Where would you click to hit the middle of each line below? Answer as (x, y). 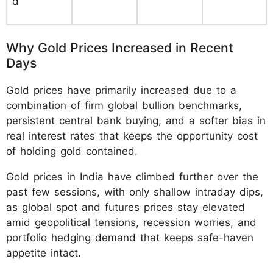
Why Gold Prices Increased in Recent (120, 48)
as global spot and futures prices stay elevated (126, 207)
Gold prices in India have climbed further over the (132, 177)
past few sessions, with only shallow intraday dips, (135, 192)
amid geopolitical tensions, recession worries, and (131, 223)
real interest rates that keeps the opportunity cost (132, 136)
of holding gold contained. (72, 151)
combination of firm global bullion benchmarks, (124, 106)
